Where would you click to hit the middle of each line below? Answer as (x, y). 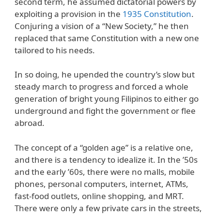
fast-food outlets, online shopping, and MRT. (99, 196)
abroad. (30, 123)
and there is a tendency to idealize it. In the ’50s (106, 159)
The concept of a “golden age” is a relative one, (104, 147)
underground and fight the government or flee (105, 111)
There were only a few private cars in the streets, (108, 208)
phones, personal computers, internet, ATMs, (101, 184)
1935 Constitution (157, 14)
